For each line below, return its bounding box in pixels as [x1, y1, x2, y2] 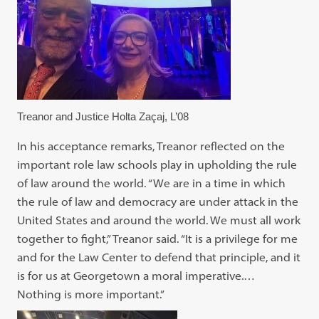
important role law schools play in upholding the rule [17, 157, 298, 172]
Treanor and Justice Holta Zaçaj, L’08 [17, 110, 189, 123]
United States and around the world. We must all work [17, 213, 301, 228]
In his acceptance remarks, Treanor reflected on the [17, 139, 286, 154]
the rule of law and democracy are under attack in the [17, 194, 299, 209]
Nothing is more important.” [17, 287, 165, 302]
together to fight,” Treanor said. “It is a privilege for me [17, 231, 298, 246]
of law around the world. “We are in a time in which [17, 176, 286, 191]
